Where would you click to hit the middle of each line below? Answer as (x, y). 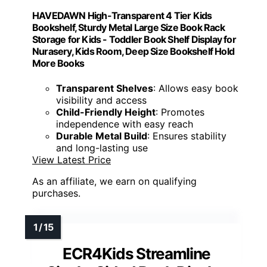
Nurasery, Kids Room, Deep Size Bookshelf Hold (133, 52)
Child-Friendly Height (106, 112)
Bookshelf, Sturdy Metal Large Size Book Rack (128, 28)
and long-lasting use (102, 148)
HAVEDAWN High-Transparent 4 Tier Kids (122, 16)
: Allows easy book (196, 88)
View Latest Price (72, 159)
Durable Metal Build (102, 136)
